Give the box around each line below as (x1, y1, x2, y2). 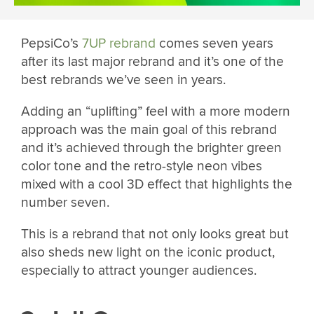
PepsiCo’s (21, 34, 82, 52)
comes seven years (156, 34, 273, 52)
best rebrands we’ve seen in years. (21, 71, 226, 88)
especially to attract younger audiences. (21, 262, 257, 280)
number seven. (21, 193, 109, 211)
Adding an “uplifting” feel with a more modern (21, 102, 290, 120)
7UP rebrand (82, 34, 156, 52)
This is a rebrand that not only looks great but (21, 226, 289, 243)
